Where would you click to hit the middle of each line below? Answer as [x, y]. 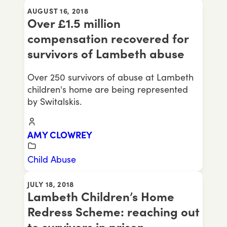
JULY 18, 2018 [51, 184]
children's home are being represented [108, 89]
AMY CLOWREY [60, 135]
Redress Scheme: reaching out [113, 212]
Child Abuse [52, 159]
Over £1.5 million [74, 23]
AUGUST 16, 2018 [58, 11]
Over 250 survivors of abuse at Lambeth [110, 77]
